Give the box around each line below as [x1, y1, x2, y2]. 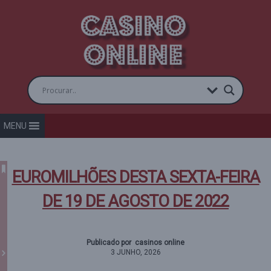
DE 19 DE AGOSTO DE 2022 [42, 192, 229, 211]
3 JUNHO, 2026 [110, 248, 161, 256]
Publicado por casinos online [87, 238, 184, 247]
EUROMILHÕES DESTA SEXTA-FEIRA [11, 168, 260, 187]
